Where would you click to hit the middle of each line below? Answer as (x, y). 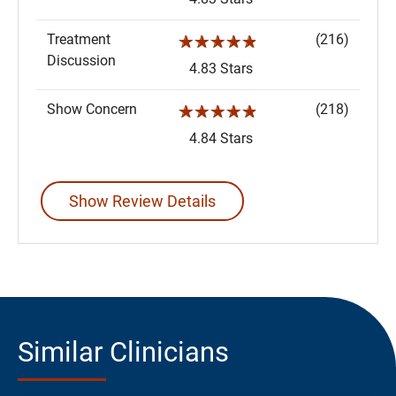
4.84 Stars (217, 139)
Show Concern (92, 110)
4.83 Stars (217, 69)
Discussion (81, 61)
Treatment (79, 40)
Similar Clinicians (123, 353)
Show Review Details (142, 202)
